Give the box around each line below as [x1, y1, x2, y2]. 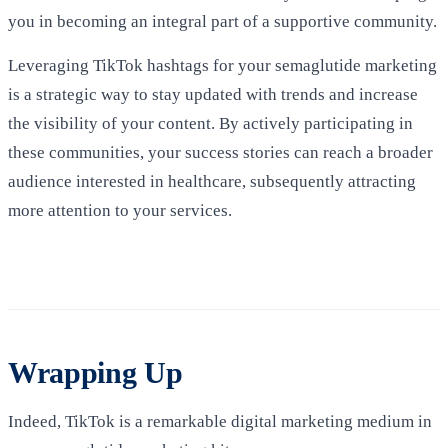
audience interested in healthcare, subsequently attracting [8, 172, 416, 192]
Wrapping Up [8, 356, 183, 391]
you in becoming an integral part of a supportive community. [8, 11, 437, 31]
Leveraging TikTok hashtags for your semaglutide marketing [8, 56, 437, 76]
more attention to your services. [8, 201, 232, 221]
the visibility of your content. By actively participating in [8, 114, 413, 134]
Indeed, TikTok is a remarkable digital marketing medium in [8, 411, 432, 431]
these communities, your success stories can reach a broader [8, 143, 433, 163]
